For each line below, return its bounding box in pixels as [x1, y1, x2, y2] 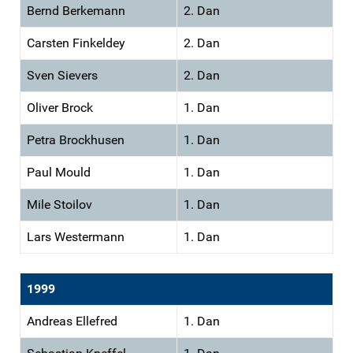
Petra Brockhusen [27, 132, 124, 147]
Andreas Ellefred [27, 313, 117, 329]
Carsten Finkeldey [27, 35, 125, 50]
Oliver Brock [27, 99, 93, 115]
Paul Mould [27, 164, 91, 180]
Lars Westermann [27, 229, 124, 244]
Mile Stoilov [27, 196, 92, 212]
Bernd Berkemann [27, 2, 125, 18]
